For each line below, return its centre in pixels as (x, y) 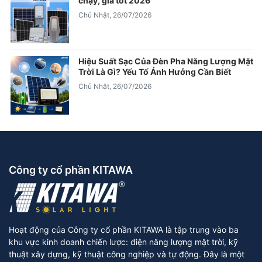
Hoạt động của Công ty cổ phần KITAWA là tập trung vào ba (124, 229)
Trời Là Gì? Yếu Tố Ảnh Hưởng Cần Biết (155, 71)
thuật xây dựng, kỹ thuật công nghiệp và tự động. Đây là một (127, 254)
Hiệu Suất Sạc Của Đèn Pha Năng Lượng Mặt (166, 61)
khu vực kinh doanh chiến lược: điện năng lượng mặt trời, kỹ (123, 242)
